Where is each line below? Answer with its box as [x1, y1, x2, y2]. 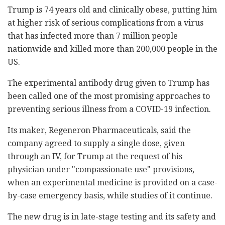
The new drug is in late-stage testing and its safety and [8, 212, 216, 222]
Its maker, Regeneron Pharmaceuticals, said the [8, 126, 191, 136]
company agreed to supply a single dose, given [8, 139, 185, 149]
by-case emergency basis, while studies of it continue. [8, 191, 212, 201]
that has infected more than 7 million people [8, 31, 178, 41]
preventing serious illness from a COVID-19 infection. [8, 104, 211, 115]
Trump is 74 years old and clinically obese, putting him [8, 5, 217, 15]
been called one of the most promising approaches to [8, 91, 210, 101]
